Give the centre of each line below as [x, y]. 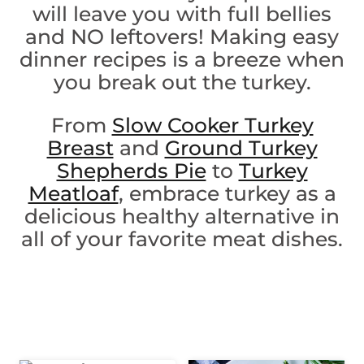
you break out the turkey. [182, 82]
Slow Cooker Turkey [212, 125]
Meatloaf [73, 193]
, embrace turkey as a [227, 193]
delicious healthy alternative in [182, 216]
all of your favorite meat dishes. [182, 238]
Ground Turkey [241, 147]
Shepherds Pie [131, 170]
